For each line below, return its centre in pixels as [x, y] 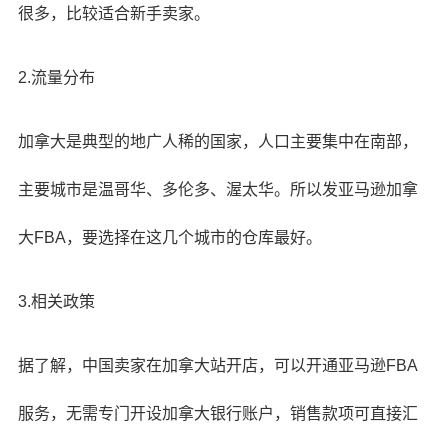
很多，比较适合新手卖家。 [113, 13]
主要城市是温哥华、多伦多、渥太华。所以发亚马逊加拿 [217, 189]
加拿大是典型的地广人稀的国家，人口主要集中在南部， [217, 141]
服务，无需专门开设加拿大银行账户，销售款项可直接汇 [217, 413]
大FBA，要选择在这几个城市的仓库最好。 [169, 237]
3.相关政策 [56, 301]
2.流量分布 [56, 77]
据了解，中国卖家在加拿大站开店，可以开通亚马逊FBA [217, 365]
